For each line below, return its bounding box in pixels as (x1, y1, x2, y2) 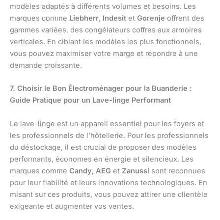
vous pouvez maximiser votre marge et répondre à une (10, 49, 198, 58)
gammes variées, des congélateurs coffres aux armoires (10, 26, 202, 35)
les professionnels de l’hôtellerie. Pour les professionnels (10, 131, 209, 140)
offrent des (165, 14, 204, 23)
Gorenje (137, 14, 165, 23)
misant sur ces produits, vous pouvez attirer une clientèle (10, 190, 208, 199)
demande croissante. (10, 61, 82, 70)
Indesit (103, 14, 126, 23)
